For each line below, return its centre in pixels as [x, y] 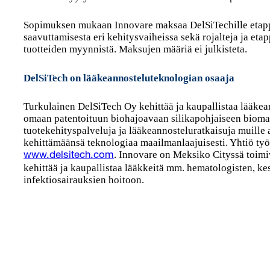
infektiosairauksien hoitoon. [84, 180]
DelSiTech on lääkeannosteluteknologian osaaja [129, 78]
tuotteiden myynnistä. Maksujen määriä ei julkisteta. [136, 49]
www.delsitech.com [69, 156]
